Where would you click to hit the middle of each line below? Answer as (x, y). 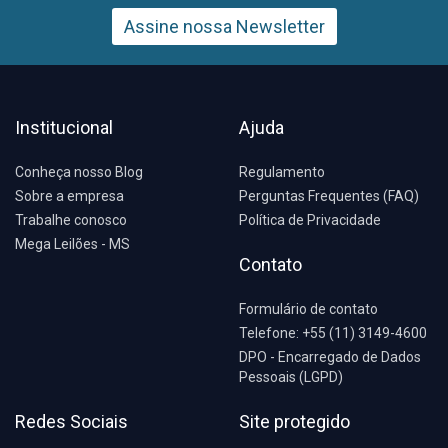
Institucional (64, 127)
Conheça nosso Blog (79, 172)
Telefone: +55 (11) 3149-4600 (333, 333)
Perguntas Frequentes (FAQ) (329, 196)
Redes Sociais (71, 421)
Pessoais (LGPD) (291, 377)
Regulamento (282, 172)
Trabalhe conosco (71, 220)
